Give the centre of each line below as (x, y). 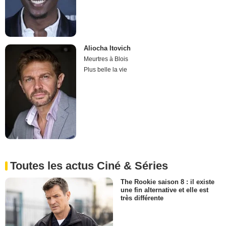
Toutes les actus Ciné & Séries (89, 165)
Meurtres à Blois (106, 59)
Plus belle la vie (106, 69)
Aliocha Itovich (107, 48)
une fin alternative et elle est (164, 190)
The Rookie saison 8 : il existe (167, 182)
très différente (142, 198)
